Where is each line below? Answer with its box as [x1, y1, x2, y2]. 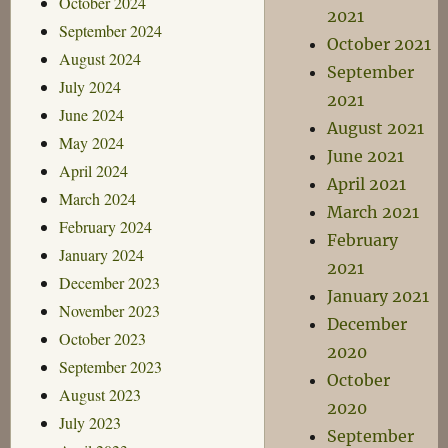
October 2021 [327, 34, 432, 54]
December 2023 [58, 271, 160, 293]
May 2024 [58, 131, 124, 153]
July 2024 [58, 75, 121, 97]
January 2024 [58, 243, 144, 265]
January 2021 [327, 286, 430, 306]
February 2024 [58, 215, 152, 237]
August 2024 [58, 47, 141, 69]
